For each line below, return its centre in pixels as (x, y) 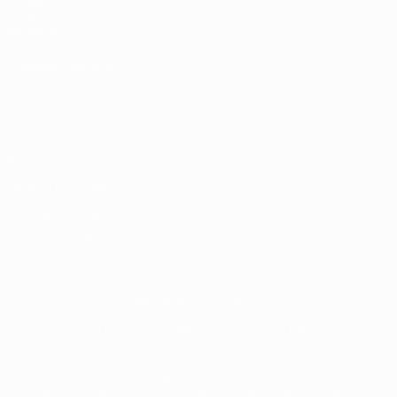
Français (133, 90)
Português (43, 105)
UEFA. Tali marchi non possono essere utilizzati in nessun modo (190, 362)
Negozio (32, 32)
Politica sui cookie (59, 215)
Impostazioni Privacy (68, 241)
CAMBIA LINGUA (61, 68)
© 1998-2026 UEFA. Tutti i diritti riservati (125, 302)
